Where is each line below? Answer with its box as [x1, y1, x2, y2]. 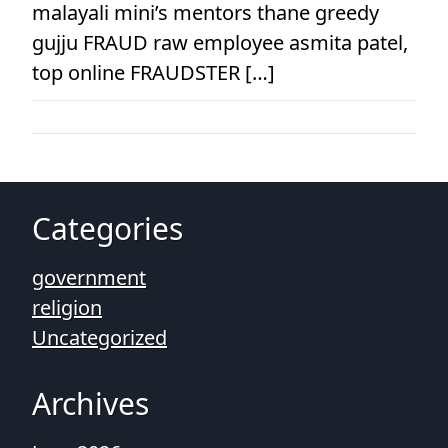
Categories [32, 208, 183, 249]
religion [32, 294, 102, 321]
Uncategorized [32, 324, 167, 351]
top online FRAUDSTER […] [32, 59, 275, 86]
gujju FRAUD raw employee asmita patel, [32, 29, 408, 56]
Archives [32, 383, 149, 424]
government [32, 264, 146, 291]
